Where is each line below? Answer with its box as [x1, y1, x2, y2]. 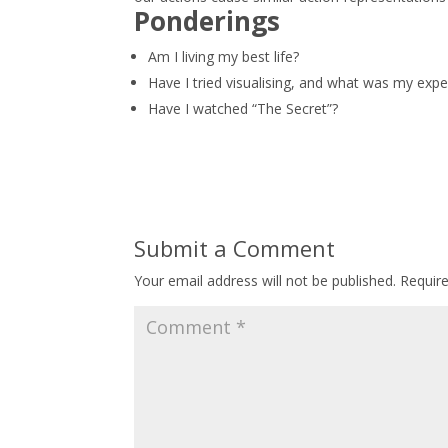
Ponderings [134, 2, 281, 39]
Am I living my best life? [148, 46, 300, 66]
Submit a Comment [134, 232, 336, 263]
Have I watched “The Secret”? [148, 98, 339, 118]
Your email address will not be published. [134, 270, 397, 290]
